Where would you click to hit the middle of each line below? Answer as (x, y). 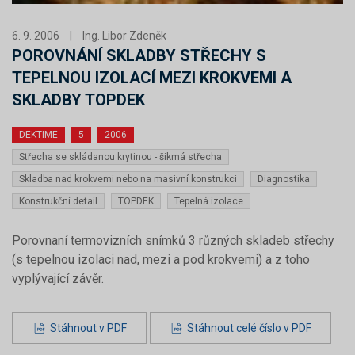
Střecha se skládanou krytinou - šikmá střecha (120, 157)
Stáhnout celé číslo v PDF (248, 328)
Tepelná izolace (209, 201)
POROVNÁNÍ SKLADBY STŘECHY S (139, 55)
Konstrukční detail (58, 201)
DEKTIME (38, 135)
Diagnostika (284, 179)
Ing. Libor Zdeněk (124, 36)
